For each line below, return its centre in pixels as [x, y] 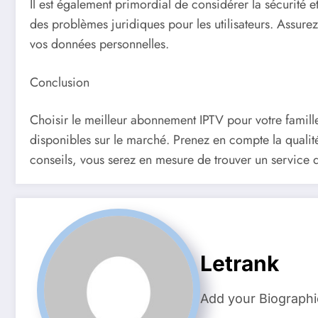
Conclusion [60, 82]
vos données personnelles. [99, 44]
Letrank [240, 263]
